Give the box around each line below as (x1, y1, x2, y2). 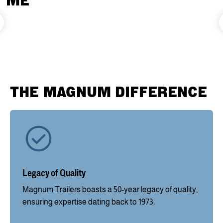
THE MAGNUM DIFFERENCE (10, 83, 207, 101)
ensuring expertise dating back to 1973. (22, 196, 155, 208)
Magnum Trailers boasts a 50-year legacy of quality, (22, 184, 198, 195)
